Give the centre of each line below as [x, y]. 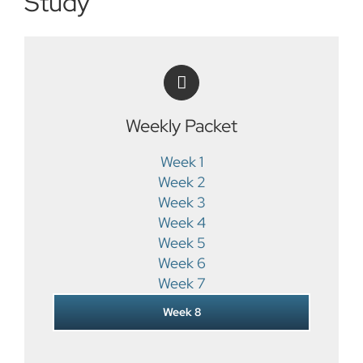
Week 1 [181, 162]
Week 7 [181, 284]
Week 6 [181, 263]
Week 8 [181, 312]
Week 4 [181, 223]
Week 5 [181, 243]
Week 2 [181, 182]
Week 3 [181, 203]
